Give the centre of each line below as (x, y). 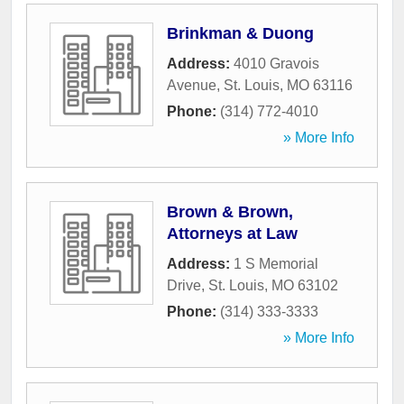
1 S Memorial (276, 264)
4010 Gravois (276, 64)
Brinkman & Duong (240, 34)
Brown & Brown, (230, 212)
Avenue (192, 86)
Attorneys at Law (232, 234)
